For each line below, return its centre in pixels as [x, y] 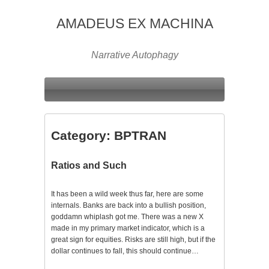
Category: [83, 135]
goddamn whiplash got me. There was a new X [127, 217]
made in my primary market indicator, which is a [128, 228]
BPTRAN [140, 135]
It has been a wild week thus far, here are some [127, 194]
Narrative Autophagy [134, 55]
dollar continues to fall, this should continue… [125, 251]
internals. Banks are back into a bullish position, [128, 205]
